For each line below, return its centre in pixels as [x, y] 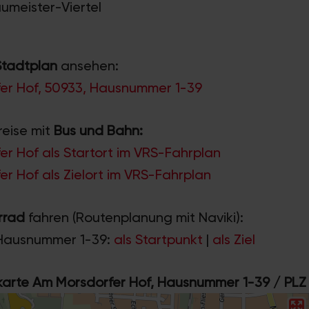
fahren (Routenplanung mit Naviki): [134, 217]
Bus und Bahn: [98, 130]
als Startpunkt [160, 239]
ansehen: [88, 65]
